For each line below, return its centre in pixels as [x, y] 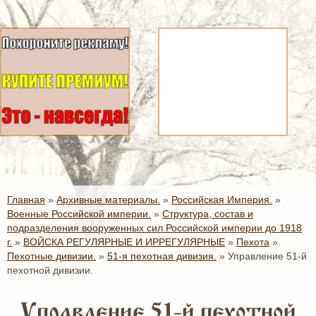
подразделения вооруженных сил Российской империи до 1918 [154, 228]
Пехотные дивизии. [51, 256]
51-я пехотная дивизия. [162, 256]
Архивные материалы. [108, 200]
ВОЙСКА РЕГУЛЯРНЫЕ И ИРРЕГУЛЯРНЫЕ [124, 242]
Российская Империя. [222, 200]
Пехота [253, 242]
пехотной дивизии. [50, 270]
